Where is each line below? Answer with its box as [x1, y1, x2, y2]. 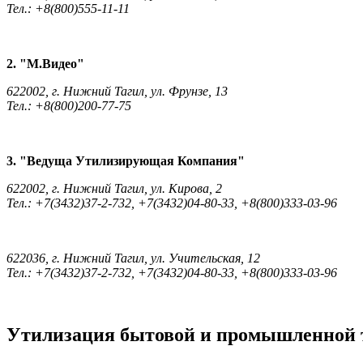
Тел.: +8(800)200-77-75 [6, 99, 131, 113]
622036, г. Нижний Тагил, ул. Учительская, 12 [6, 251, 260, 266]
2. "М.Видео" [6, 57, 84, 71]
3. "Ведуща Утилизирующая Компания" [6, 154, 245, 169]
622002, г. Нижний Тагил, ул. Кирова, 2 [6, 181, 222, 196]
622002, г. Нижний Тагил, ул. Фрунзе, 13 [6, 84, 228, 99]
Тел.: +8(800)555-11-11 [6, 2, 130, 16]
